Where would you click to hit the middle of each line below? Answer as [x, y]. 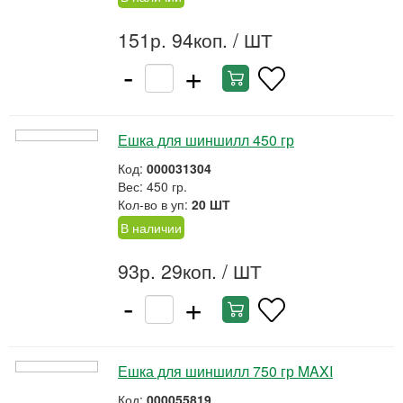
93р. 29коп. [167, 271]
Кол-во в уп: [155, 204]
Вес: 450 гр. [152, 186]
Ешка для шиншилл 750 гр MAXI [225, 371]
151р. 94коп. [173, 40]
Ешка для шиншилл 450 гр [206, 140]
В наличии [151, 228]
